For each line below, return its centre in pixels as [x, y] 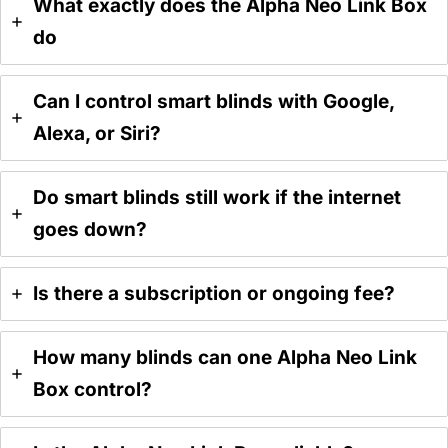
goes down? [90, 230]
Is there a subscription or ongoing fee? [214, 294]
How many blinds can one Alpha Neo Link [225, 358]
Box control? [92, 390]
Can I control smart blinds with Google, [213, 102]
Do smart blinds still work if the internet [217, 198]
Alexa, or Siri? [97, 134]
